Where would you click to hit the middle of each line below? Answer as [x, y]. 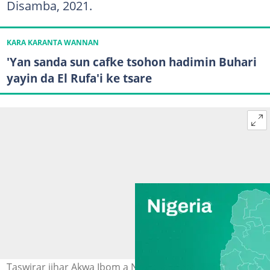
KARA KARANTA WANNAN [52, 43]
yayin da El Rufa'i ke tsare [79, 78]
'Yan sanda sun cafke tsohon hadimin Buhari [131, 62]
